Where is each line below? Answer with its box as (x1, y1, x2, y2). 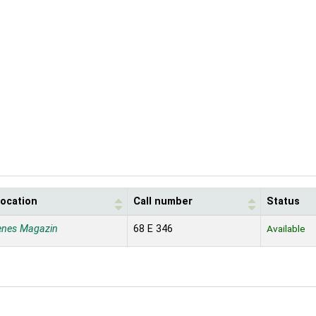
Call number (133, 195, 193, 208)
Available (267, 223, 305, 235)
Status (267, 195, 300, 208)
